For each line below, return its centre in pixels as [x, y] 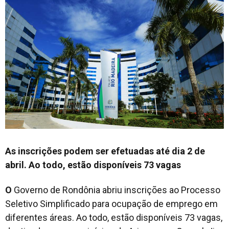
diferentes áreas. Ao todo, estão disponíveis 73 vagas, [114, 217]
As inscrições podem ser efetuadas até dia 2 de [105, 151]
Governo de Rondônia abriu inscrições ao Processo [116, 190]
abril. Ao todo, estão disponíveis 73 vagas [93, 165]
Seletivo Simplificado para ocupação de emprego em [111, 203]
